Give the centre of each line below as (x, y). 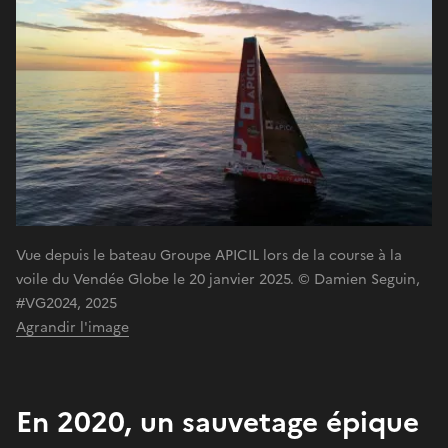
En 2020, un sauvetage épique (217, 421)
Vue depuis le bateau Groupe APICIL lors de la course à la (209, 255)
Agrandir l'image (72, 327)
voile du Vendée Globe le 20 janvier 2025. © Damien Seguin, (218, 279)
